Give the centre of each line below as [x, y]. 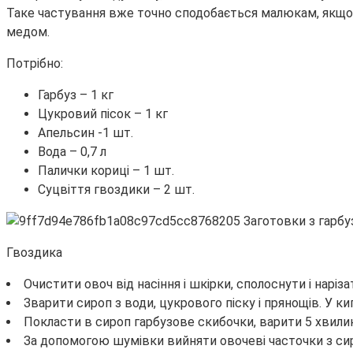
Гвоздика [34, 253]
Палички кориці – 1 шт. [106, 171]
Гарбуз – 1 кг [76, 95]
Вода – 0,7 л [72, 152]
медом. [28, 32]
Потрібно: [35, 64]
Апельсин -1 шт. [85, 133]
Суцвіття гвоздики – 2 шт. [116, 190]
